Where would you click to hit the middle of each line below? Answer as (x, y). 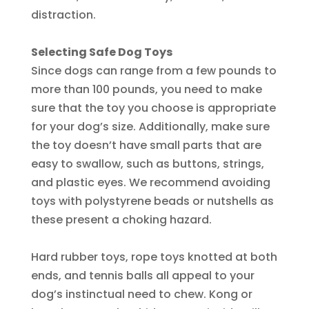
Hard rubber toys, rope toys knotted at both (154, 257)
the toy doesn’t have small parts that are (146, 146)
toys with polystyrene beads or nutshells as (152, 201)
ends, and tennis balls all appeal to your (142, 276)
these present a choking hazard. (121, 220)
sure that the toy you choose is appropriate (153, 108)
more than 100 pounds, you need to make (146, 90)
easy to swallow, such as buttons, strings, (147, 164)
